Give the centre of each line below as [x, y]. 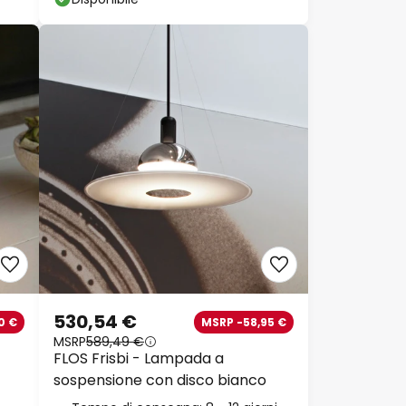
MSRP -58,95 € [244, 322]
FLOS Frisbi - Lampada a [139, 359]
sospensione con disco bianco [160, 381]
